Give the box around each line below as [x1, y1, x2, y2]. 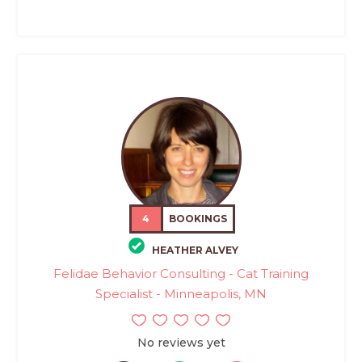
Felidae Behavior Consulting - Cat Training [53, 266, 309, 282]
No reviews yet [137, 335, 225, 351]
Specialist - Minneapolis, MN [95, 286, 267, 302]
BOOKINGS [169, 212, 228, 225]
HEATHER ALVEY [152, 244, 238, 257]
